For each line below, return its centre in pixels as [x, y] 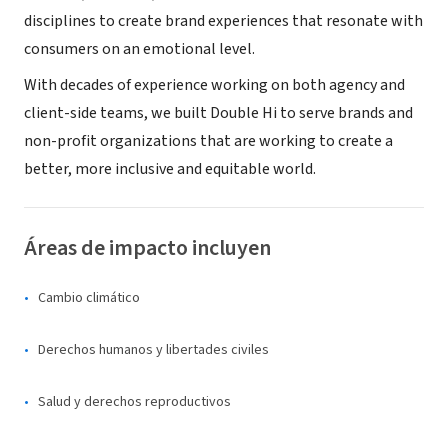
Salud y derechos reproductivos [134, 402]
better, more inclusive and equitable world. [170, 169]
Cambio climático [89, 298]
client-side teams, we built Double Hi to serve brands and [218, 113]
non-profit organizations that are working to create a [208, 141]
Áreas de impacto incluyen [147, 248]
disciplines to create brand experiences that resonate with [223, 21]
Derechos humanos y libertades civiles [153, 350]
